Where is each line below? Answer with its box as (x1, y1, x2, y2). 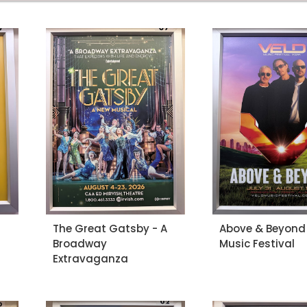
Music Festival (219, 236, 295, 251)
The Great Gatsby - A (52, 221, 167, 236)
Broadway (52, 236, 107, 251)
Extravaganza (52, 251, 128, 266)
